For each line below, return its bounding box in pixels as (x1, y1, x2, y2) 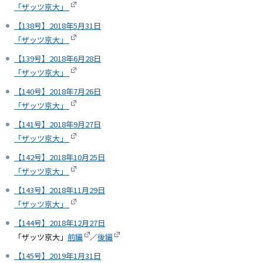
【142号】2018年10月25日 (14, 151, 105, 163)
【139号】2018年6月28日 (14, 53, 101, 65)
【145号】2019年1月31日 (14, 250, 101, 262)
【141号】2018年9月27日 (14, 119, 101, 130)
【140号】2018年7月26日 (14, 86, 101, 97)
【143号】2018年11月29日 (14, 184, 105, 196)
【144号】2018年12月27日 (14, 217, 105, 229)
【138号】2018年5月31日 (14, 20, 101, 32)
